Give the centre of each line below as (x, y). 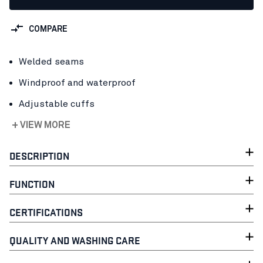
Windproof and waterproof (77, 83)
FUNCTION (32, 183)
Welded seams (51, 62)
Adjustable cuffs (57, 104)
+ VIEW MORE (41, 125)
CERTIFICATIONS (46, 212)
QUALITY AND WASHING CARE (75, 240)
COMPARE (48, 29)
